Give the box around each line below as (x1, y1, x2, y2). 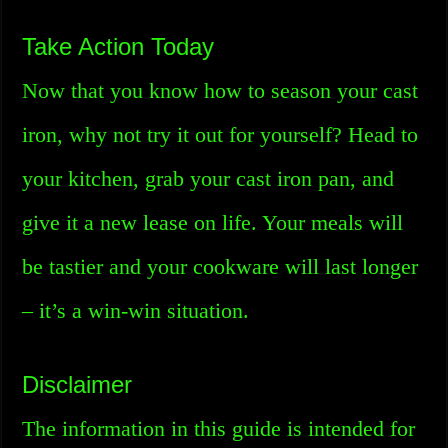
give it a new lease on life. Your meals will (22, 210, 404, 235)
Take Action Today (22, 33, 215, 60)
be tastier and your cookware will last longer (22, 254, 419, 279)
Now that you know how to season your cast (22, 78, 419, 103)
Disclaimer (22, 371, 133, 398)
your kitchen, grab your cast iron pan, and (22, 166, 395, 191)
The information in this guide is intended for (22, 416, 416, 441)
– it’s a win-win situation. (22, 298, 250, 323)
